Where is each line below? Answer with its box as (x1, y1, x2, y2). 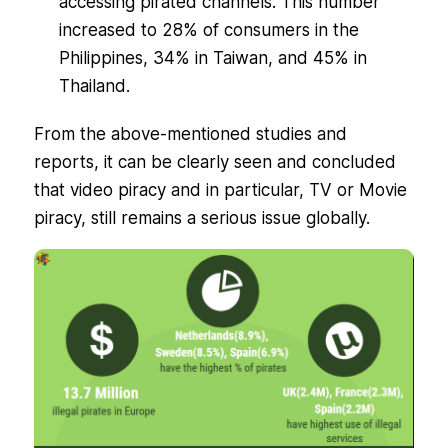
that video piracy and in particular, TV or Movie (33, 180, 407, 201)
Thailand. (58, 76, 130, 97)
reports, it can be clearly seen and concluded (33, 152, 396, 173)
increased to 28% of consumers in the (58, 20, 359, 41)
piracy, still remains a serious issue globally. (33, 208, 370, 229)
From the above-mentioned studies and (33, 124, 347, 145)
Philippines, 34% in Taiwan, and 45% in (58, 48, 367, 69)
